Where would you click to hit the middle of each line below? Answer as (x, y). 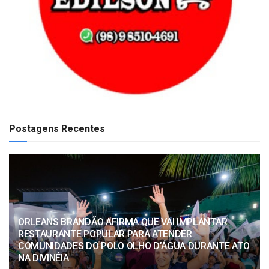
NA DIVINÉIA (44, 258)
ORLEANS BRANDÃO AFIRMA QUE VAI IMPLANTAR (123, 222)
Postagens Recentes (57, 128)
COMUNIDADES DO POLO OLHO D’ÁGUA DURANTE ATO (134, 246)
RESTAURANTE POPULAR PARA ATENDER (105, 234)
